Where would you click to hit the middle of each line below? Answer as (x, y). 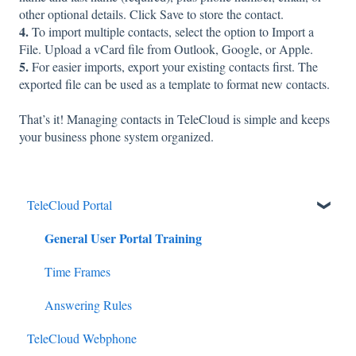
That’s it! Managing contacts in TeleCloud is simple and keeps (174, 118)
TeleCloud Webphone (82, 339)
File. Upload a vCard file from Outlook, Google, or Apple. (166, 48)
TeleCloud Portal (70, 205)
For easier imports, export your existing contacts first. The (173, 66)
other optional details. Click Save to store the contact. (151, 14)
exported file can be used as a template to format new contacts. (174, 83)
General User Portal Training (123, 238)
